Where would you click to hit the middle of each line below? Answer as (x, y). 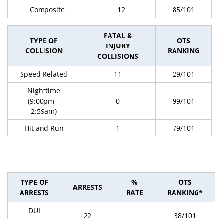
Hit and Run (44, 128)
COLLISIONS (118, 56)
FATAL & (118, 35)
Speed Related (44, 74)
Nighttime (44, 91)
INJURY (118, 46)
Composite (47, 10)
